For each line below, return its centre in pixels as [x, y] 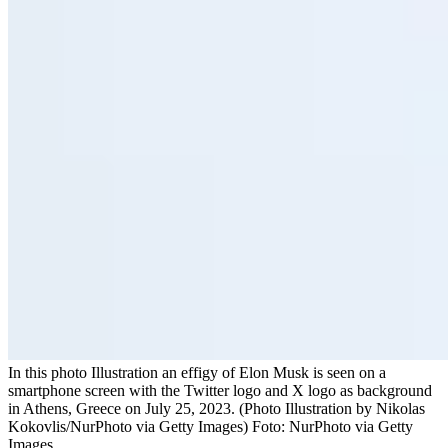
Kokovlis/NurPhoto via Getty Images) [128, 426]
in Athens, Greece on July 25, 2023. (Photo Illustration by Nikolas [216, 408]
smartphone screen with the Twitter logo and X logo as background [220, 390]
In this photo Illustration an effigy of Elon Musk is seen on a [197, 372]
